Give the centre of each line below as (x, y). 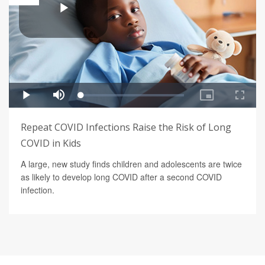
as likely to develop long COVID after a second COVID (121, 177)
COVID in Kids (51, 143)
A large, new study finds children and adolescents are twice (131, 164)
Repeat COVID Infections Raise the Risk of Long (126, 127)
